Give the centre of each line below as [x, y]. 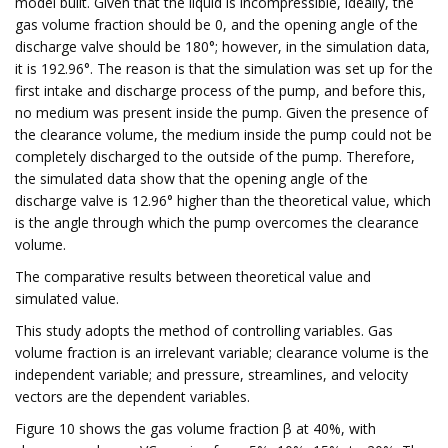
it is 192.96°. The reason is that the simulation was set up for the [224, 68]
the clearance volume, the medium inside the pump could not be [223, 134]
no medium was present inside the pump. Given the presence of [221, 112]
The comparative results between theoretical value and [193, 276]
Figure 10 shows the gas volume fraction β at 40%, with [195, 428]
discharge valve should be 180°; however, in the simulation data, [222, 46]
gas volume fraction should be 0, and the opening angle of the [216, 24]
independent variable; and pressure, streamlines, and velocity [211, 374]
